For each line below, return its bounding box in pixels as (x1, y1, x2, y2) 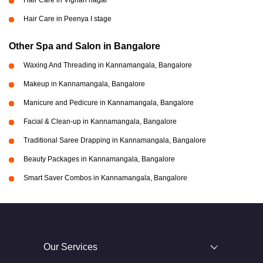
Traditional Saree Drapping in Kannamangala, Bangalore (23, 136, 206, 144)
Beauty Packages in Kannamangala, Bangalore (23, 155, 175, 163)
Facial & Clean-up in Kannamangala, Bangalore (23, 117, 177, 126)
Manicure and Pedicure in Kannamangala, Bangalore (23, 99, 194, 107)
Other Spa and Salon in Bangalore (9, 41, 160, 51)
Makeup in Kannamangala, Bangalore (23, 80, 145, 88)
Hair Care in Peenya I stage (23, 15, 112, 23)
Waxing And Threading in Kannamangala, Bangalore (23, 61, 192, 69)
